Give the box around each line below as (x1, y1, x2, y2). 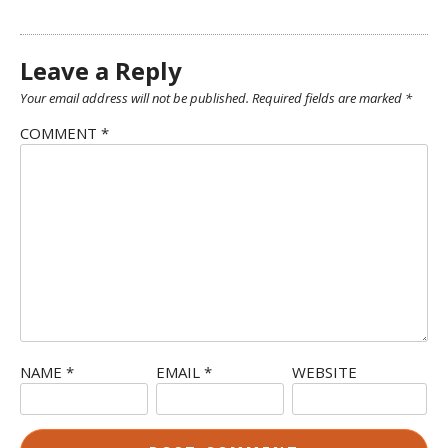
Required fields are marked (252, 89, 405, 107)
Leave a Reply (20, 54, 182, 87)
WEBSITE (291, 362, 357, 382)
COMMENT (20, 123, 101, 143)
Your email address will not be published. (20, 89, 249, 107)
